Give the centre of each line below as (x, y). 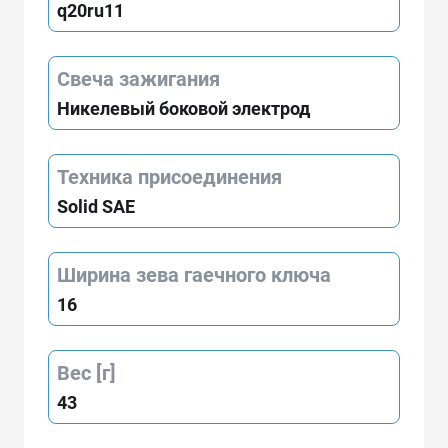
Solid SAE (96, 206)
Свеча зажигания (138, 78)
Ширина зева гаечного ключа (194, 274)
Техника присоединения (169, 176)
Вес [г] (86, 372)
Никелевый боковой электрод (183, 108)
